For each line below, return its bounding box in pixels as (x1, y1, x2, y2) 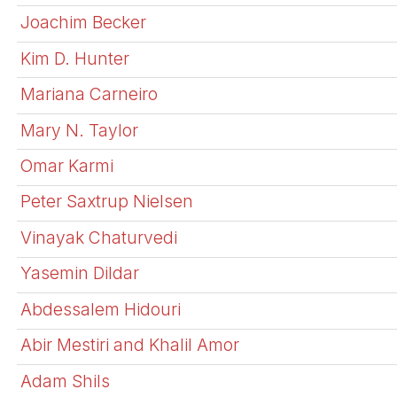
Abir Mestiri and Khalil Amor (20, 334, 240, 356)
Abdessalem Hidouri (20, 298, 182, 320)
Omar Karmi (20, 154, 114, 176)
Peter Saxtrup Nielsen (20, 191, 194, 213)
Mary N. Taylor (20, 119, 139, 141)
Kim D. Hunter (20, 47, 130, 69)
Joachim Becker (20, 12, 147, 34)
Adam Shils (20, 370, 111, 392)
